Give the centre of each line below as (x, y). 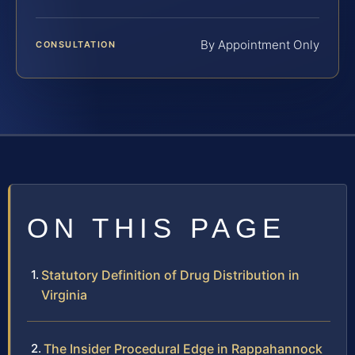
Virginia (64, 294)
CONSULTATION (76, 44)
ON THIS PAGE (157, 227)
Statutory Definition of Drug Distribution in (170, 275)
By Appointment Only (260, 44)
